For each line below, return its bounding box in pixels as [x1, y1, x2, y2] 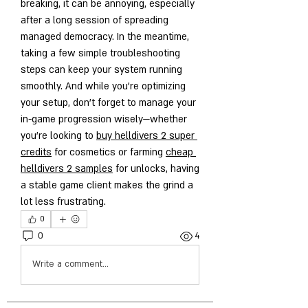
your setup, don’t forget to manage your [21, 96, 196, 109]
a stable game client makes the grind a [21, 178, 193, 192]
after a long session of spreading [21, 13, 168, 27]
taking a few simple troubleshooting [21, 46, 180, 60]
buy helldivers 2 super [96, 129, 195, 142]
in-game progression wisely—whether [21, 112, 187, 126]
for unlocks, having [113, 162, 199, 175]
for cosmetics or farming [52, 145, 166, 159]
